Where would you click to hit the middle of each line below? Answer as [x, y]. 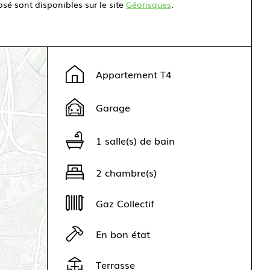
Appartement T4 [134, 74]
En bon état [123, 234]
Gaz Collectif [125, 203]
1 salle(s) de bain [136, 140]
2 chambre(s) [127, 172]
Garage [113, 107]
